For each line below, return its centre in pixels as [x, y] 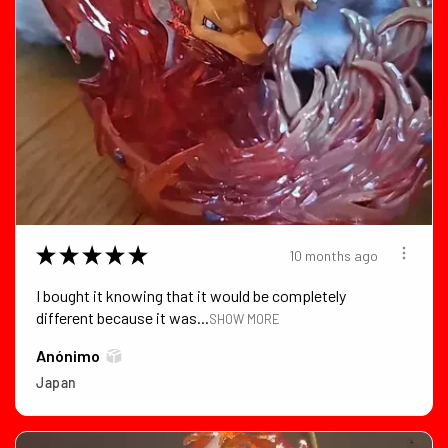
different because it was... [122, 318]
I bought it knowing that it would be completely [191, 296]
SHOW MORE [244, 319]
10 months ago [333, 255]
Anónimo [68, 356]
